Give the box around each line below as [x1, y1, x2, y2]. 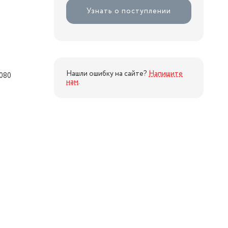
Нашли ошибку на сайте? [66, 69, 149, 79]
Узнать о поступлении [86, 6, 172, 16]
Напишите [149, 69, 183, 79]
